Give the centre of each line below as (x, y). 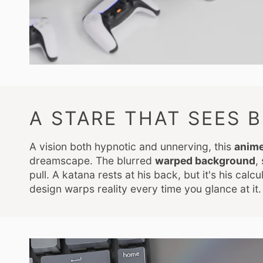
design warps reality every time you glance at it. (145, 188)
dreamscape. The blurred (92, 160)
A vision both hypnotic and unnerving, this (132, 146)
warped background (205, 160)
